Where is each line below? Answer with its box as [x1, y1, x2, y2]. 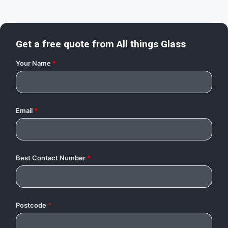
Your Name [16, 59, 51, 67]
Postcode [16, 201, 46, 209]
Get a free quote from [16, 38, 117, 50]
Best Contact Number [16, 153, 85, 162]
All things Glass [117, 38, 186, 50]
